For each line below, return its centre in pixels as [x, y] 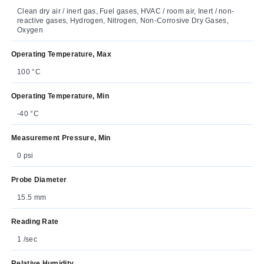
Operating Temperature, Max [61, 54]
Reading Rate [35, 221]
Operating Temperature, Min [60, 96]
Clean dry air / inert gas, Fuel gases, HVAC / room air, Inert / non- [126, 11]
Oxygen [30, 30]
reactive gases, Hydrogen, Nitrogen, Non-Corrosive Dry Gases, [123, 20]
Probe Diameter [39, 179]
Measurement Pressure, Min [61, 138]
